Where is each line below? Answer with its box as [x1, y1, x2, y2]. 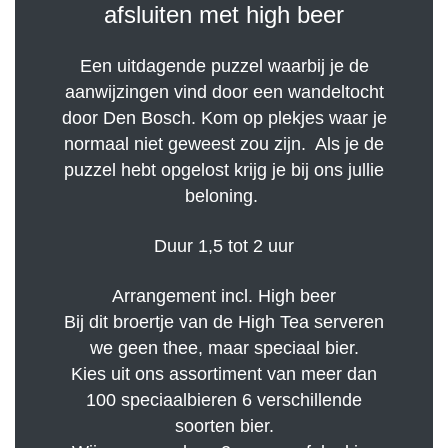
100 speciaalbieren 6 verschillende [86, 390, 362, 411]
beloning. [185, 186, 263, 207]
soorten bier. [174, 416, 274, 437]
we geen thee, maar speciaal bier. [89, 338, 359, 359]
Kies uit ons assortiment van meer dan [71, 364, 377, 385]
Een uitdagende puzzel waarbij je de [79, 56, 369, 77]
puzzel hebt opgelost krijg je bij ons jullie [64, 160, 384, 181]
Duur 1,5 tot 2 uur [154, 236, 294, 257]
